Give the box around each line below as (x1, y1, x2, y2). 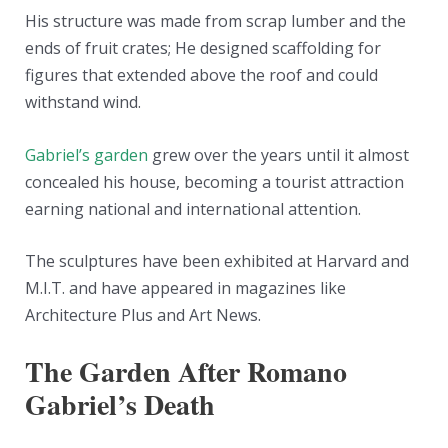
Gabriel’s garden (24, 143, 148, 166)
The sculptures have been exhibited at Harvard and (24, 250, 409, 273)
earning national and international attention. (24, 197, 361, 220)
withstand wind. (24, 91, 141, 114)
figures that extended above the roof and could (24, 64, 378, 87)
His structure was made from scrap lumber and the (24, 10, 406, 33)
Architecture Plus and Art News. (24, 304, 261, 327)
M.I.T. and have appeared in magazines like (24, 277, 346, 300)
